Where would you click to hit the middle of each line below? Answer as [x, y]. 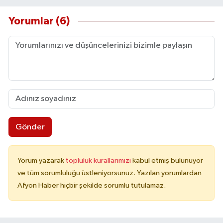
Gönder [30, 127]
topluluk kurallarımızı [99, 161]
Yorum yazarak [42, 161]
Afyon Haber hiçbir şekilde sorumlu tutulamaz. [92, 186]
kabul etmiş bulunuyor [168, 161]
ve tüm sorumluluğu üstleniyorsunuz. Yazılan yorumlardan [110, 173]
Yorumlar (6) [39, 21]
